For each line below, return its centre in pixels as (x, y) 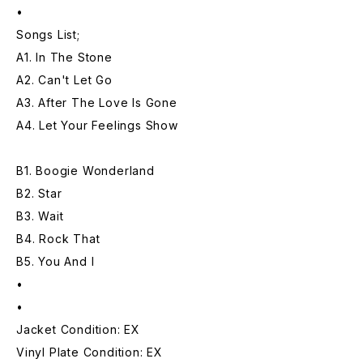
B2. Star (39, 193)
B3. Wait (40, 216)
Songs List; (48, 34)
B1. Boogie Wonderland (85, 171)
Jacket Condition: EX (78, 329)
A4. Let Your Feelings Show (97, 125)
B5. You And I (56, 261)
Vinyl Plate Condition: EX (90, 352)
